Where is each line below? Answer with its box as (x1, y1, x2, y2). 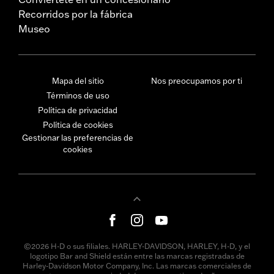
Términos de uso (46, 90, 109, 100)
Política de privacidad (38, 105, 117, 115)
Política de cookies (42, 119, 113, 130)
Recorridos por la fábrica (18, 7, 133, 20)
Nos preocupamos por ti (150, 75, 242, 86)
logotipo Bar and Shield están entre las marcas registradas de (29, 251, 245, 261)
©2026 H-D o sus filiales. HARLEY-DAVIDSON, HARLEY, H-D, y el (24, 241, 250, 251)
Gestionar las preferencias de (22, 132, 133, 143)
